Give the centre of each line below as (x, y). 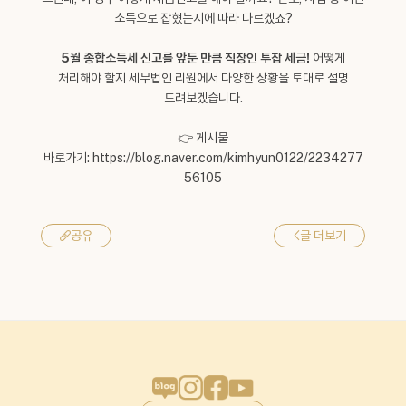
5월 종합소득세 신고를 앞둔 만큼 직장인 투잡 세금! (185, 58)
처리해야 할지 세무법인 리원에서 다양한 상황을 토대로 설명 (203, 78)
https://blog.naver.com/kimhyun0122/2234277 (227, 158)
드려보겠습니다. (203, 98)
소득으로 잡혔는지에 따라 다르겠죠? (203, 18)
